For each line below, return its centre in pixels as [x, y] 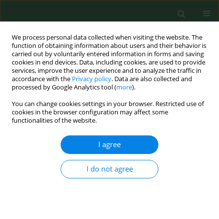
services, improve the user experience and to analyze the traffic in [107, 71]
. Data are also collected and [152, 79]
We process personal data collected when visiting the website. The [107, 37]
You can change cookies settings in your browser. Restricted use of [108, 104]
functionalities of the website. [54, 120]
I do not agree [109, 169]
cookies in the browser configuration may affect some [90, 112]
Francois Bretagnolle [127, 185]
